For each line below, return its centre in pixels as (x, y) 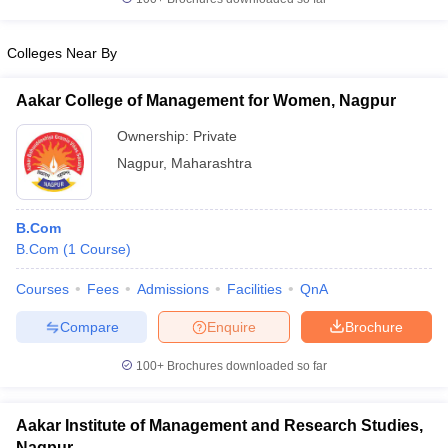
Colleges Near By (62, 53)
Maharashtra (211, 163)
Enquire (231, 326)
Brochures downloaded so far (245, 366)
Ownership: (155, 136)
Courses (42, 289)
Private (215, 136)
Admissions (173, 289)
